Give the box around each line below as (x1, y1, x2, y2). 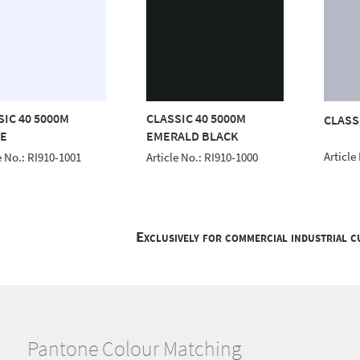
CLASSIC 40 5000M (146, 109, 247, 126)
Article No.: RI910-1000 (146, 149, 259, 165)
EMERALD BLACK (146, 127, 239, 144)
